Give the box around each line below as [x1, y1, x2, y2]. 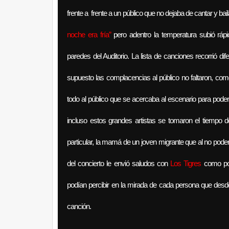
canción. [67, 202, 91, 211]
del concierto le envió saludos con [67, 159, 171, 168]
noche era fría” [67, 30, 114, 39]
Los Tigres [170, 159, 201, 168]
